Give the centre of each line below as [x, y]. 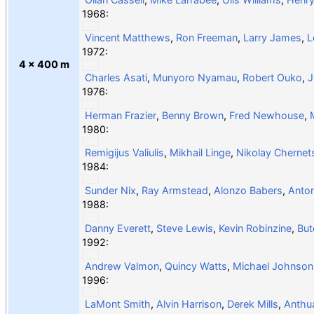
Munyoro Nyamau [194, 77]
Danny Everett [117, 228]
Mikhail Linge [200, 152]
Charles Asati [116, 77]
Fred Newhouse [266, 115]
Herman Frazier [120, 115]
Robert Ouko [272, 77]
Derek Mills [252, 303]
